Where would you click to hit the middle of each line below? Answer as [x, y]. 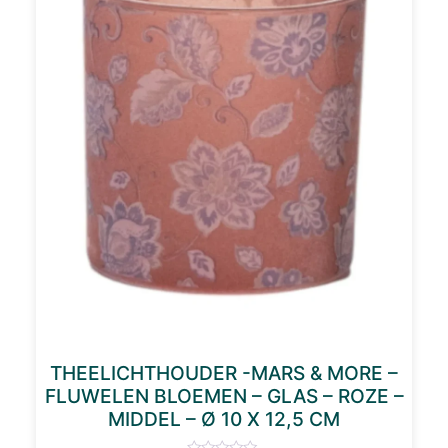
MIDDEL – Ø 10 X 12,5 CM [224, 418]
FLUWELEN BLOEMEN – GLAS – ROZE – [224, 395]
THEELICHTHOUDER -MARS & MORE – [224, 372]
